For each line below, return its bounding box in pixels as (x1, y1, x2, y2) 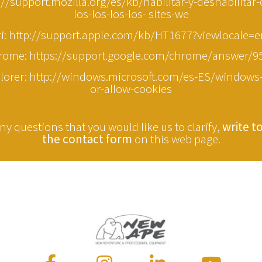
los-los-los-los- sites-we (73, 6, 189, 22)
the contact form (42, 131, 135, 147)
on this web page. (134, 131, 220, 147)
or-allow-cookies (90, 80, 172, 96)
